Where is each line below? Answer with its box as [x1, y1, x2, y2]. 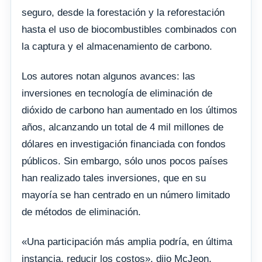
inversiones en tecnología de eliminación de [22, 87, 212, 99]
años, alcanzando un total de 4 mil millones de [22, 121, 223, 133]
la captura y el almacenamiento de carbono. [22, 40, 212, 52]
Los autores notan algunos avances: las [22, 70, 195, 82]
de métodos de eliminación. [22, 206, 141, 218]
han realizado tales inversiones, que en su [22, 172, 206, 184]
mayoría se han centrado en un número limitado [22, 189, 230, 201]
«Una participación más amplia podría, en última [22, 236, 232, 247]
